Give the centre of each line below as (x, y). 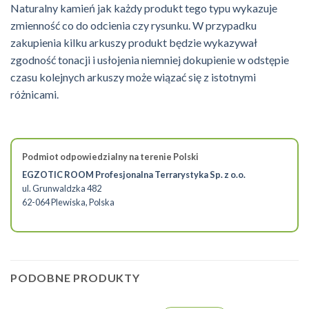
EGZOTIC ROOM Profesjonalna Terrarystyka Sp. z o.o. (134, 175)
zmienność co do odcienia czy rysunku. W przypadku (133, 25)
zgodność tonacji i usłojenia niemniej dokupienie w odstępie (150, 59)
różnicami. (34, 94)
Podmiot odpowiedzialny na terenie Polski (110, 156)
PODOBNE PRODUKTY (75, 277)
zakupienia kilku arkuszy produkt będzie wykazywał (134, 42)
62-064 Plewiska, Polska (68, 202)
